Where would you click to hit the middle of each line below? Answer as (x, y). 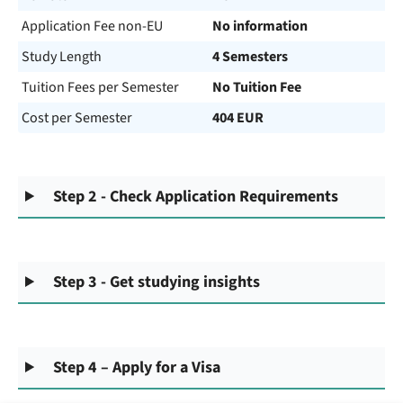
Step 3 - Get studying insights (157, 282)
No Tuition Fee (257, 87)
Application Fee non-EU (92, 26)
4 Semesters (250, 57)
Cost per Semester (77, 118)
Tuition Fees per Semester (100, 87)
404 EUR (238, 118)
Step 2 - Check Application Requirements (196, 197)
